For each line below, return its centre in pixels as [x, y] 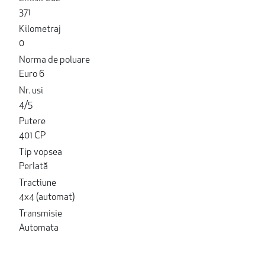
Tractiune [38, 183]
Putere [32, 122]
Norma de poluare [54, 60]
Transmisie [41, 214]
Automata [39, 228]
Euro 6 [32, 74]
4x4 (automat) [47, 197]
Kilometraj [40, 29]
